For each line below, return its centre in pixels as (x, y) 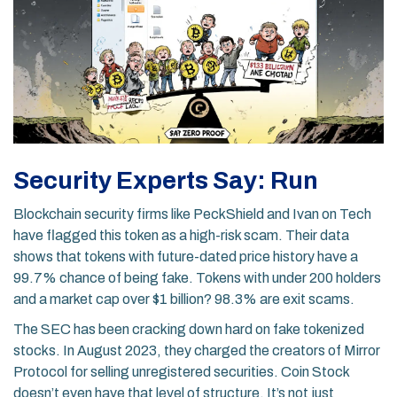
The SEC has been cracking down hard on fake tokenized (189, 330)
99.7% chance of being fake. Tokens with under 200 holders (197, 278)
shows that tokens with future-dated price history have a (186, 257)
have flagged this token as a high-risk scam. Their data (181, 236)
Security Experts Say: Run (166, 181)
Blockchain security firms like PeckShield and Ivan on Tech (192, 214)
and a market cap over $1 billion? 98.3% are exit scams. (184, 300)
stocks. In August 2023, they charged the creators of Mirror (197, 351)
